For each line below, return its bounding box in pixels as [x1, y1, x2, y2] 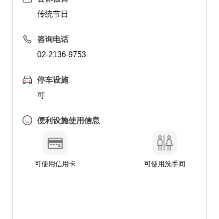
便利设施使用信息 [37, 116, 100, 125]
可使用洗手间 [144, 160, 186, 168]
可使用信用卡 [34, 160, 76, 168]
